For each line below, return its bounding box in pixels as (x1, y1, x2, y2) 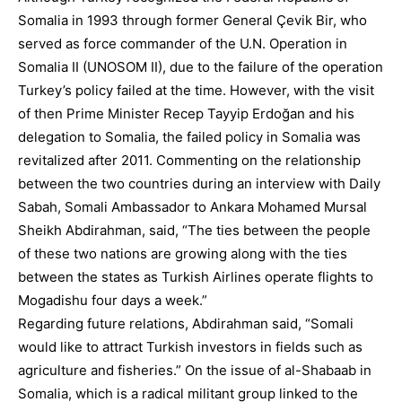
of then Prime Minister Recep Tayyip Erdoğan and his (18, 105, 354, 122)
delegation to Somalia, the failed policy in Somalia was (18, 128, 361, 145)
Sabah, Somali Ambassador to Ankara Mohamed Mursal (18, 198, 367, 215)
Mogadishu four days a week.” (18, 292, 207, 309)
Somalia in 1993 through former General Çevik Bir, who (18, 12, 367, 29)
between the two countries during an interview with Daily (18, 175, 380, 192)
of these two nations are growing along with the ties (18, 245, 347, 262)
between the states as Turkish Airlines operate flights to (18, 268, 373, 285)
